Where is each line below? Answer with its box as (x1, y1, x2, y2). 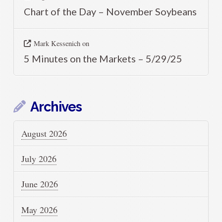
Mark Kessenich (33, 38, 80, 48)
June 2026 (21, 178, 58, 190)
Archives (30, 99, 82, 115)
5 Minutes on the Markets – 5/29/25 (24, 52, 183, 64)
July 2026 (21, 152, 57, 165)
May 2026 (21, 203, 58, 216)
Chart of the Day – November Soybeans (24, 5, 197, 17)
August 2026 (21, 127, 67, 139)
